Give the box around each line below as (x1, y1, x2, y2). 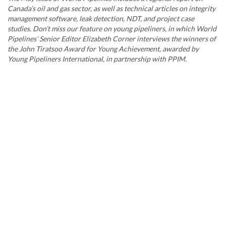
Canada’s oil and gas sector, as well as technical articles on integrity (8, 4, 215, 13)
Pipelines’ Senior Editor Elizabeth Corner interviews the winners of (8, 34, 216, 43)
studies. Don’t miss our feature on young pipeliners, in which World (8, 24, 216, 33)
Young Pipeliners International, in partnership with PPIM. (8, 54, 187, 64)
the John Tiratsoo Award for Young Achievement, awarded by (8, 44, 199, 53)
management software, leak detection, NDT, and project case (8, 14, 194, 23)
